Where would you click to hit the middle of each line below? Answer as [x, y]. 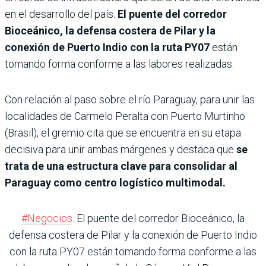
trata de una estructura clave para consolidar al [121, 166]
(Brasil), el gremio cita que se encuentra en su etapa [123, 132]
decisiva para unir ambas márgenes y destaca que [121, 149]
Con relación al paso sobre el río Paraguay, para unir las [130, 99]
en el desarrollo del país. [61, 14]
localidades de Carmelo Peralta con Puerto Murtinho [125, 116]
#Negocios [47, 218]
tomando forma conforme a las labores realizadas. [119, 64]
